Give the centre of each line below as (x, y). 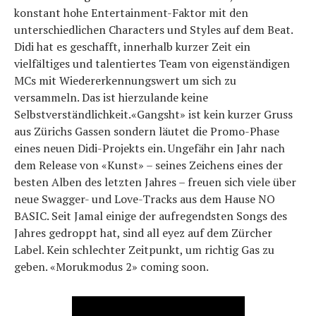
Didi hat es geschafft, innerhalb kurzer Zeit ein (132, 47)
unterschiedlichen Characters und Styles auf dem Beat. (153, 30)
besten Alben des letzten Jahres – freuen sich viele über (155, 182)
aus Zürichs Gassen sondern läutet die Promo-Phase (147, 131)
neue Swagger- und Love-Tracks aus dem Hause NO (145, 199)
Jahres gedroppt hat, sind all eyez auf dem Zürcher (143, 233)
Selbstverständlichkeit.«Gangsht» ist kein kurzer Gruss (153, 114)
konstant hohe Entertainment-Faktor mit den (131, 13)
